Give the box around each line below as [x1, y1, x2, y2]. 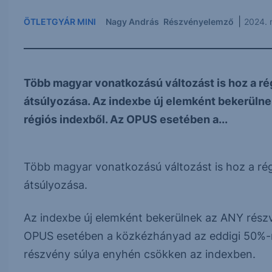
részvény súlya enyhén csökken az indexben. [23, 248, 256, 260]
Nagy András [105, 16, 159, 27]
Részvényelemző [163, 16, 234, 27]
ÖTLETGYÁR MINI [23, 16, 96, 27]
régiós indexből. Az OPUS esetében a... [23, 113, 228, 126]
